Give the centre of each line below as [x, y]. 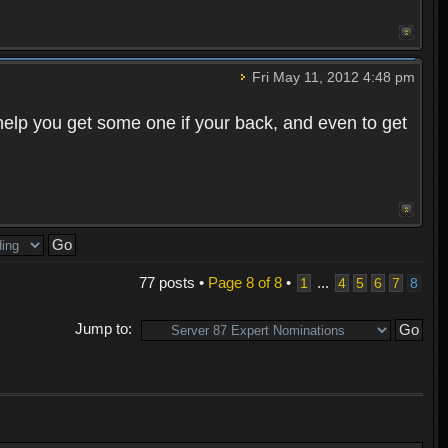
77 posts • [173, 283]
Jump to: [103, 329]
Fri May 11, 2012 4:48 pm [331, 77]
